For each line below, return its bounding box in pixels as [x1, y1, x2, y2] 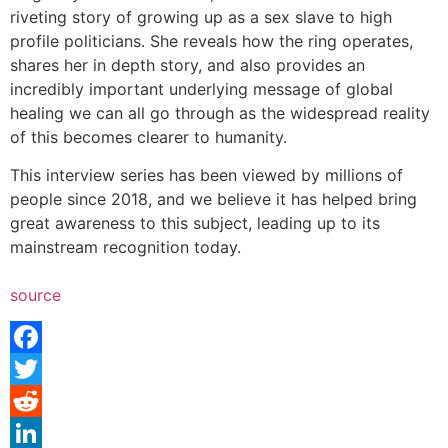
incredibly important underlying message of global [10, 78, 393, 99]
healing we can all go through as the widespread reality [10, 102, 430, 123]
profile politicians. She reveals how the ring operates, [10, 30, 413, 51]
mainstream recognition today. [10, 237, 241, 258]
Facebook [10, 359, 85, 380]
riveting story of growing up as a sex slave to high [10, 6, 392, 27]
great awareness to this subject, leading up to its [10, 213, 380, 234]
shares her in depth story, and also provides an [10, 54, 365, 75]
